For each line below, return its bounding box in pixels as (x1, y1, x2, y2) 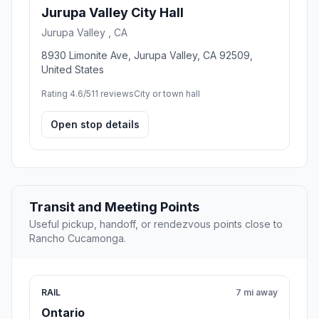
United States (41, 63, 104, 76)
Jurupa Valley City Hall (41, 5, 184, 21)
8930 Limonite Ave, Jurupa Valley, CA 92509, (41, 49, 253, 62)
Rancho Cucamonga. (29, 232, 126, 245)
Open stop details (51, 118, 140, 131)
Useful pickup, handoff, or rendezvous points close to (29, 218, 283, 231)
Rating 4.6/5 (41, 88, 91, 100)
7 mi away (236, 287, 278, 298)
